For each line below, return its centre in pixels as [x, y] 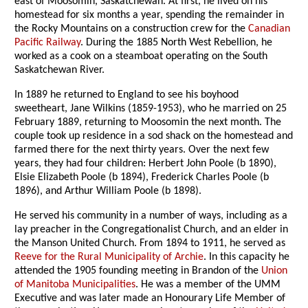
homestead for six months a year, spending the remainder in [150, 15]
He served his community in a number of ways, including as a [151, 216]
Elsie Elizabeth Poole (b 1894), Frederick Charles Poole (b [142, 178]
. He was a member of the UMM [208, 285]
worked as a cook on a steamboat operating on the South [141, 57]
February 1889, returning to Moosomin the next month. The [148, 123]
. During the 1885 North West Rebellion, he [177, 43]
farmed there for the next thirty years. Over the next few [142, 150]
